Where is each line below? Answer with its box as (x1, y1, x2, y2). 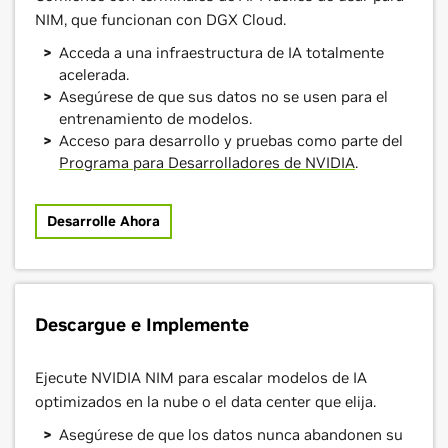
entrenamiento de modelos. (59, 109, 252, 129)
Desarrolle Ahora (47, 212, 160, 231)
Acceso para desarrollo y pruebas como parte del (59, 131, 403, 151)
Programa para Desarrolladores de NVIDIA (59, 153, 355, 173)
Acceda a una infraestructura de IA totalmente (59, 43, 384, 63)
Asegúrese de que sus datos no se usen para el (59, 87, 388, 107)
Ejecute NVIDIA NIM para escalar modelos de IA (35, 368, 367, 388)
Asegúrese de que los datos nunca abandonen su (59, 425, 403, 445)
